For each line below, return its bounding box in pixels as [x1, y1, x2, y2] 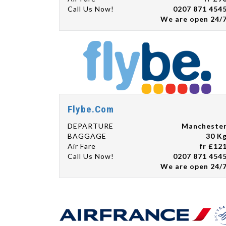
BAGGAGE [68, 132, 106, 141]
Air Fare [68, 142, 96, 151]
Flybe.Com [68, 103, 114, 115]
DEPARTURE [68, 122, 114, 131]
